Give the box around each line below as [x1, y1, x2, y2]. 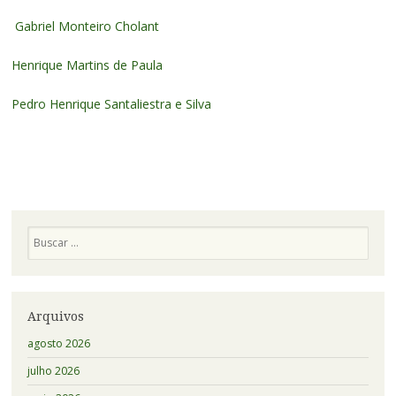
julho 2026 [27, 363, 80, 379]
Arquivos [27, 308, 84, 324]
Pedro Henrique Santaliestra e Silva [11, 95, 211, 112]
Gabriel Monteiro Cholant [11, 17, 159, 34]
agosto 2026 [27, 336, 90, 352]
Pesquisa [26, 225, 72, 240]
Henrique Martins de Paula [11, 56, 163, 73]
